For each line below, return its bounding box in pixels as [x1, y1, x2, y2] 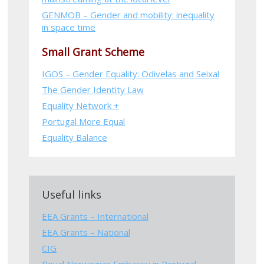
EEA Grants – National [41, 226, 130, 238]
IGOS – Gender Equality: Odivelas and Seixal [41, 67, 219, 80]
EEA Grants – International [41, 210, 148, 222]
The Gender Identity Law [41, 83, 144, 95]
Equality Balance [41, 131, 107, 143]
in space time [41, 21, 95, 33]
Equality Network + [41, 99, 119, 111]
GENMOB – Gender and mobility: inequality [41, 8, 214, 21]
